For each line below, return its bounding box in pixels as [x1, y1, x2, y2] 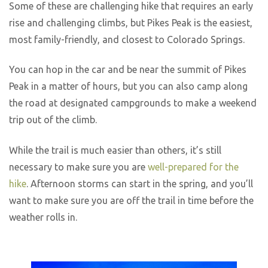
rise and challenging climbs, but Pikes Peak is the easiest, [9, 17, 252, 28]
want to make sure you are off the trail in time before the [9, 194, 254, 206]
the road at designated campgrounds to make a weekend [9, 98, 257, 109]
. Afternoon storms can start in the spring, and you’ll [26, 178, 253, 189]
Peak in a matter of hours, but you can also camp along [9, 81, 248, 92]
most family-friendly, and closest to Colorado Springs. [9, 33, 247, 45]
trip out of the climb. [9, 114, 97, 126]
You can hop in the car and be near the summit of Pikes [9, 64, 246, 75]
